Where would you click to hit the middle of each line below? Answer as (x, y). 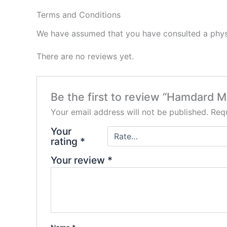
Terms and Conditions (79, 15)
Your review (79, 160)
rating (65, 141)
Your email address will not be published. (129, 112)
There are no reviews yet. (85, 56)
